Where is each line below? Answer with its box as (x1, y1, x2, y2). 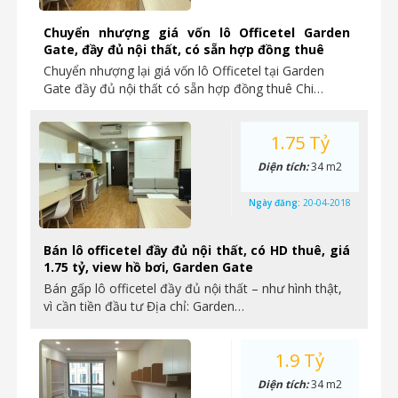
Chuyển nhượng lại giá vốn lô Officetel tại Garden (44, 62, 324, 79)
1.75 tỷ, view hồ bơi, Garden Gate (44, 259, 253, 275)
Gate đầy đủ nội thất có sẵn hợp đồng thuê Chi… (44, 80, 323, 97)
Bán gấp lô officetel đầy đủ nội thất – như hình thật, (44, 280, 342, 297)
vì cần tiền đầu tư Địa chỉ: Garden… (44, 298, 244, 314)
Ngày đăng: (249, 196, 303, 209)
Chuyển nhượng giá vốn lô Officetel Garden (44, 24, 350, 41)
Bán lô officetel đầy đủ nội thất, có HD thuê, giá (44, 242, 350, 259)
